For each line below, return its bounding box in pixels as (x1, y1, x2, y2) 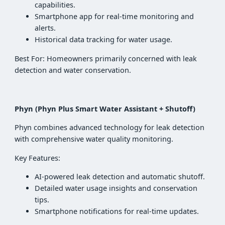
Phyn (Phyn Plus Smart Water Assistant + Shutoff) (15, 103, 196, 114)
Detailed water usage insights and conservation (35, 183, 198, 193)
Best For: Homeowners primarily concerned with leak (15, 53, 197, 63)
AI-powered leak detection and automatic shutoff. (35, 172, 205, 182)
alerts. (35, 23, 56, 33)
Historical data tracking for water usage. (35, 35, 173, 45)
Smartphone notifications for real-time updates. (35, 206, 199, 216)
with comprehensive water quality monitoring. (15, 134, 174, 144)
